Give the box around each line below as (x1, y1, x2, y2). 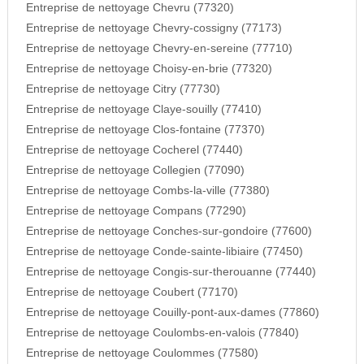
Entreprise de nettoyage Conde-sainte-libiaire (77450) (25, 245, 303, 258)
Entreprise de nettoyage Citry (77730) (25, 83, 220, 96)
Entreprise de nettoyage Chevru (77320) (25, 2, 234, 15)
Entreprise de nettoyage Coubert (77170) (25, 286, 238, 299)
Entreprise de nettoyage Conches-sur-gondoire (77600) (25, 225, 312, 238)
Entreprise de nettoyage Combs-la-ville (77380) (25, 184, 270, 197)
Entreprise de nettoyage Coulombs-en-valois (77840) (25, 327, 299, 340)
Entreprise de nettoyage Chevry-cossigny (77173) (25, 22, 282, 35)
